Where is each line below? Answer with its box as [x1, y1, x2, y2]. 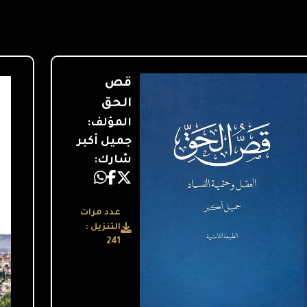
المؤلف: [87, 116, 132, 130]
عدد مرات [80, 208, 121, 218]
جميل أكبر [77, 135, 132, 148]
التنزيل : [86, 222, 121, 232]
